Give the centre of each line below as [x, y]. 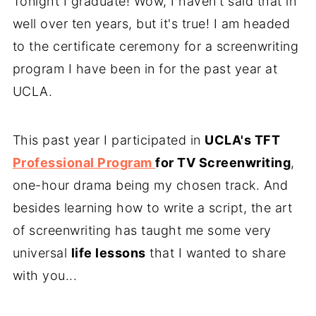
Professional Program [84, 163]
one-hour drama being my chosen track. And [150, 186]
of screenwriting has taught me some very [142, 231]
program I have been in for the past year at [145, 69]
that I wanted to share [216, 253]
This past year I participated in [109, 140]
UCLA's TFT [243, 140]
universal [42, 253]
